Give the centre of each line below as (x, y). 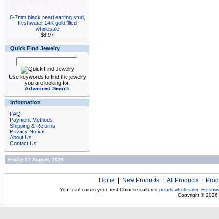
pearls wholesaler (179, 189)
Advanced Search (47, 88)
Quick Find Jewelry (35, 48)
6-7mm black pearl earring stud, (47, 17)
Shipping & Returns (33, 126)
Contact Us (23, 143)
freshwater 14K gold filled (47, 23)
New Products (141, 180)
